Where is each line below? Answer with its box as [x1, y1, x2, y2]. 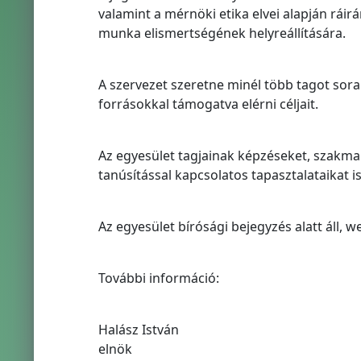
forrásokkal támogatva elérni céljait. [98, 95, 318, 113]
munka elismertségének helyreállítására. [98, 24, 346, 42]
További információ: [98, 269, 219, 287]
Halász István [98, 321, 179, 338]
